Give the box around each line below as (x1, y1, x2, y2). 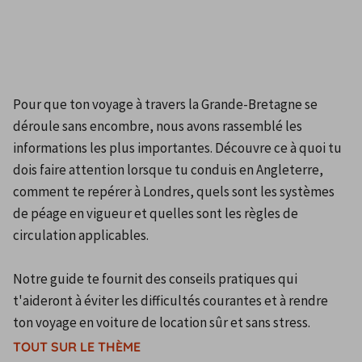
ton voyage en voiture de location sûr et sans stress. (13, 314, 310, 331)
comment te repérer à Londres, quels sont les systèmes (13, 183, 335, 200)
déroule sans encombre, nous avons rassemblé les (13, 117, 302, 135)
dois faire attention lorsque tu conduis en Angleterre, (13, 161, 323, 179)
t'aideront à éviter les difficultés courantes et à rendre (13, 292, 328, 309)
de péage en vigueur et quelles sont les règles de (13, 204, 298, 222)
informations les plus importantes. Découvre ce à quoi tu (13, 139, 342, 157)
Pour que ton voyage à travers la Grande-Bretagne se (13, 95, 318, 113)
